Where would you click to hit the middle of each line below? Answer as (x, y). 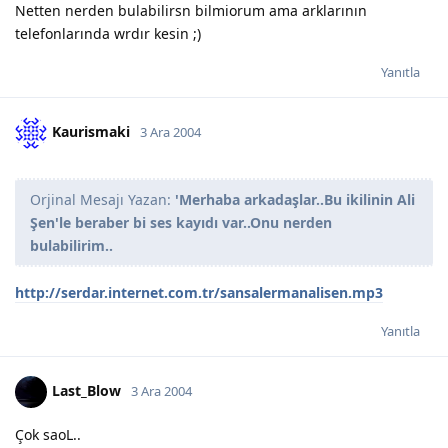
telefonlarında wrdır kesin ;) (108, 33)
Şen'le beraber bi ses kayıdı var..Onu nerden (181, 222)
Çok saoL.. (48, 434)
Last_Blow (86, 390)
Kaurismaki (91, 131)
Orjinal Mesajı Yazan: (102, 199)
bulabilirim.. (71, 245)
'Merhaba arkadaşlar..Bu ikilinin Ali (295, 199)
